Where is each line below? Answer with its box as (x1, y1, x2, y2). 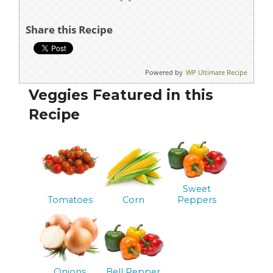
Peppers (177, 194, 216, 205)
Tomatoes (47, 194, 93, 205)
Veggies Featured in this (29, 87, 213, 104)
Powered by (145, 68, 183, 77)
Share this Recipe (26, 23, 113, 37)
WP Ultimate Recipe (186, 68, 247, 77)
